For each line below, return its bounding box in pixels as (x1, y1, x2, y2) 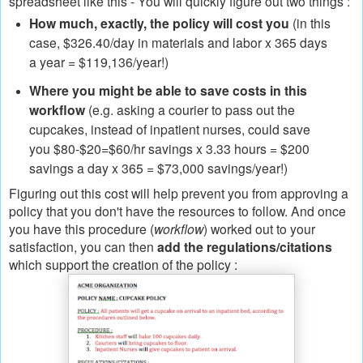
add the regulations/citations (157, 237, 332, 257)
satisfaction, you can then (9, 237, 157, 256)
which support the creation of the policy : (9, 255, 241, 274)
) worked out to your (203, 220, 315, 238)
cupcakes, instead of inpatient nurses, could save (28, 120, 310, 139)
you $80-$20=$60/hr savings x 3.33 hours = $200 (28, 139, 310, 158)
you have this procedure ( (9, 220, 154, 238)
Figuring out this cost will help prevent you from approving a (9, 184, 348, 203)
